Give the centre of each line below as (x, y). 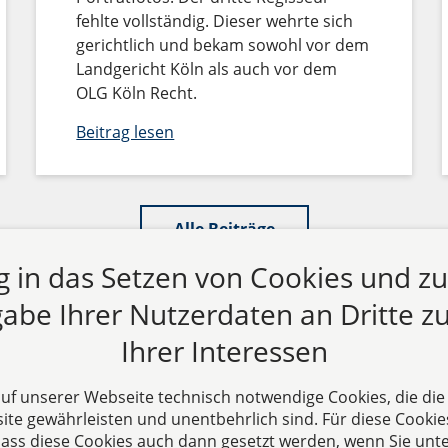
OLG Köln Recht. (137, 92)
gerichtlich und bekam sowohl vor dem (223, 44)
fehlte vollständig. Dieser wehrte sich (215, 20)
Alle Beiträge (224, 229)
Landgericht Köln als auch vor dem (207, 68)
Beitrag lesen (125, 131)
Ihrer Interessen (224, 351)
